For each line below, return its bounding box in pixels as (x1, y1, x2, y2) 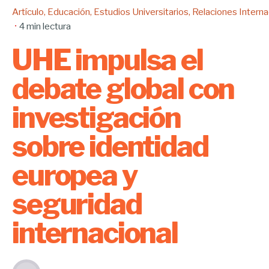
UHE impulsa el (12, 43, 203, 77)
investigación (12, 100, 181, 135)
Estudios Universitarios (94, 6, 189, 17)
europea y (12, 158, 138, 193)
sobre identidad (12, 129, 208, 164)
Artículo (12, 6, 44, 17)
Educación (47, 6, 90, 17)
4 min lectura (19, 20, 71, 32)
